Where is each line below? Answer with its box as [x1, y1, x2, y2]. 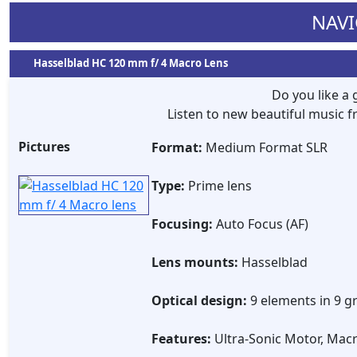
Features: [151, 330, 211, 347]
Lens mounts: [151, 253, 238, 271]
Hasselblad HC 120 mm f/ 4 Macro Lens [33, 56, 228, 70]
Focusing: [151, 215, 213, 233]
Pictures [18, 138, 70, 155]
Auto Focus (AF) [213, 215, 308, 233]
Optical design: [151, 292, 247, 309]
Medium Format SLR [202, 139, 328, 156]
